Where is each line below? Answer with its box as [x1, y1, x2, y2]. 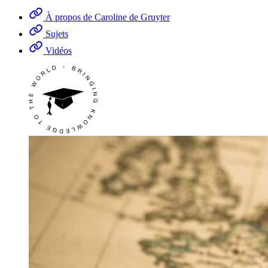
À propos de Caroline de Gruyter [45, 11, 170, 22]
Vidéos [45, 45, 72, 56]
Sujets [45, 28, 68, 39]
